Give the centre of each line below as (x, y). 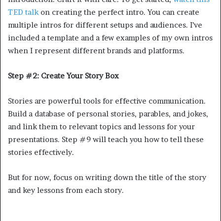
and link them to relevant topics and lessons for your (101, 126)
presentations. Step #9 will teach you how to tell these (106, 139)
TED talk (23, 12)
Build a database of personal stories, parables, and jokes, (108, 113)
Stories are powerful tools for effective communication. (107, 101)
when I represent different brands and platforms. (96, 50)
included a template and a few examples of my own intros (110, 37)
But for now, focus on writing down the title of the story (107, 177)
